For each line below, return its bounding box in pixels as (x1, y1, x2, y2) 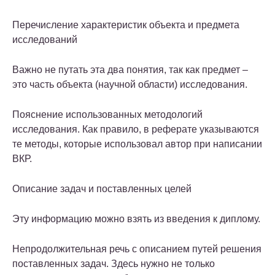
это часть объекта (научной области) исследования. (12, 79, 247, 90)
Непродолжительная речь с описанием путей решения (12, 244, 261, 255)
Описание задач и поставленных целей (12, 184, 192, 195)
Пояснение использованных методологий (12, 109, 203, 120)
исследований (12, 34, 77, 45)
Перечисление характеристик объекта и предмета (12, 20, 239, 31)
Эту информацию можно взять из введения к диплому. (12, 214, 260, 225)
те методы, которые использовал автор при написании (12, 139, 262, 150)
